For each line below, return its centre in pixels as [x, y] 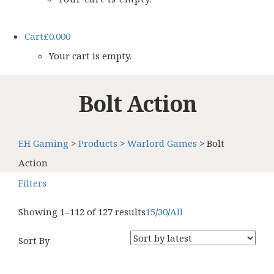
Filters [32, 183]
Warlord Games [162, 143]
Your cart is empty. [90, 55]
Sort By [34, 241]
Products [98, 143]
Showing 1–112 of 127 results [82, 212]
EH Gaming [43, 143]
